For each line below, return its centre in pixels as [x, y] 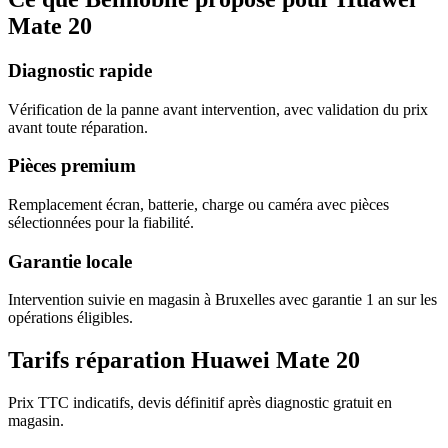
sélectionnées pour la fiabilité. [101, 222]
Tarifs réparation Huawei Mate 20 [184, 360]
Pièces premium [72, 166]
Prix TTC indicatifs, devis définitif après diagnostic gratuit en [200, 403]
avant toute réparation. [78, 127]
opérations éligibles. [70, 318]
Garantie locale [70, 261]
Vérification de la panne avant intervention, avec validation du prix [218, 109]
